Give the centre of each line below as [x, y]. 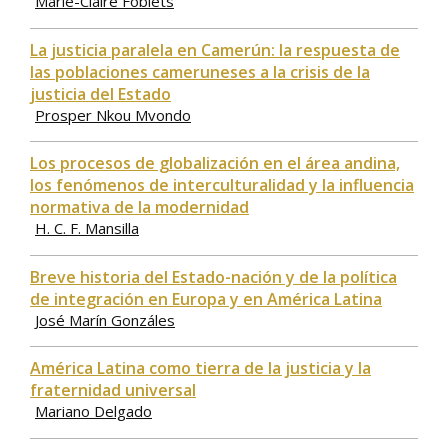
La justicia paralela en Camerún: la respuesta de [215, 49]
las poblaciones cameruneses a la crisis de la [200, 71]
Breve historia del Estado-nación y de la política [213, 276]
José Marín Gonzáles [105, 319]
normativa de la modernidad [139, 207]
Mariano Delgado [93, 411]
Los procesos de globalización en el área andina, [215, 163]
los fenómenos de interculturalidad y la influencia [222, 185]
